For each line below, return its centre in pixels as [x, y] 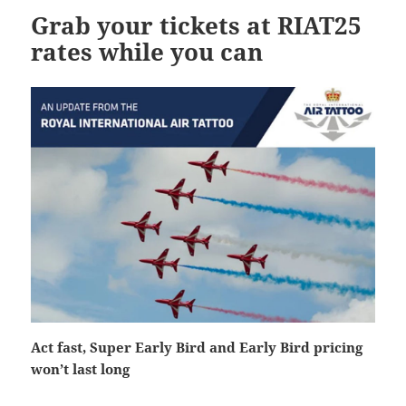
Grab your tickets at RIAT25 [197, 25]
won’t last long [81, 368]
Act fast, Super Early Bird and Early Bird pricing [197, 347]
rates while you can [147, 51]
